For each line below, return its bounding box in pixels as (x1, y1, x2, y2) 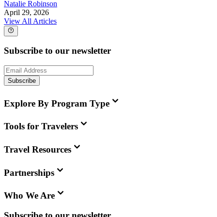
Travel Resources (4, 144, 71, 155)
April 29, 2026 (4, 8, 49, 17)
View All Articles (4, 17, 57, 26)
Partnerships (4, 167, 54, 178)
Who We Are (4, 190, 55, 201)
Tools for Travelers (4, 121, 78, 132)
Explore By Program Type (4, 98, 109, 108)
